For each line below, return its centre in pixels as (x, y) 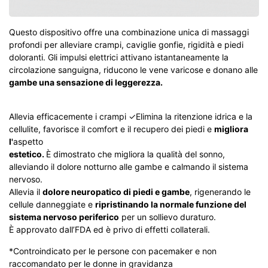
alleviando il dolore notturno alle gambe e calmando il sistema (129, 167)
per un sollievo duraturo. (167, 217)
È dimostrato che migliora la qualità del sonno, (135, 154)
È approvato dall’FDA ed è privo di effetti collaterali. (109, 229)
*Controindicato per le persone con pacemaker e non (113, 251)
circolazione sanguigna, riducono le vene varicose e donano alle (133, 70)
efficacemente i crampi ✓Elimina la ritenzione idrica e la (144, 116)
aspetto (28, 141)
